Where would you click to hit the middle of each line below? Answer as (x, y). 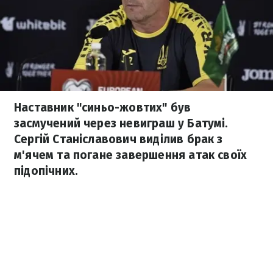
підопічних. (46, 171)
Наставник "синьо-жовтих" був (103, 108)
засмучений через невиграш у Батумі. (121, 123)
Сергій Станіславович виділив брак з (119, 139)
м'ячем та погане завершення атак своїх (131, 155)
